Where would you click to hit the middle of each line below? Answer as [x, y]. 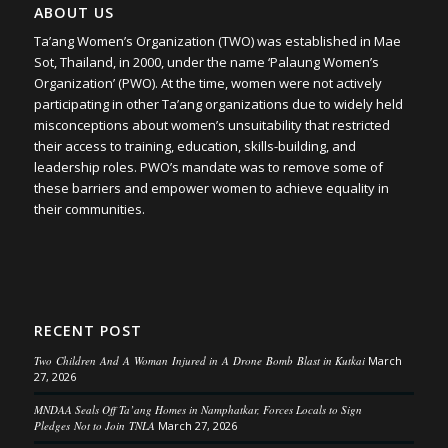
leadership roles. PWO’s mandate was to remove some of [208, 166]
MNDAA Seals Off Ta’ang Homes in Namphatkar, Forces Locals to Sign [197, 409]
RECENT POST [87, 330]
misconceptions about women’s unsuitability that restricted [211, 124]
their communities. [89, 208]
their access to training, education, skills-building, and [194, 145]
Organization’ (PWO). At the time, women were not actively [207, 82]
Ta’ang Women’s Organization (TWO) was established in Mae [217, 40]
